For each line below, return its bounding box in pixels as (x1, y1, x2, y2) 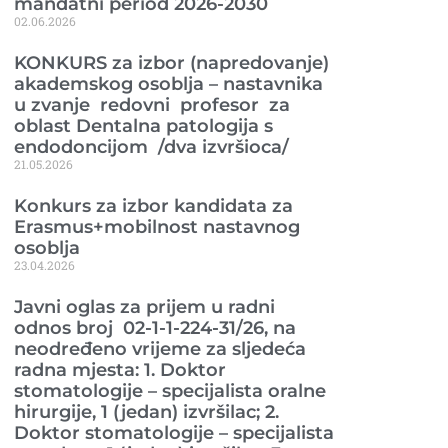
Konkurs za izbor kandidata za (14, 195, 293, 216)
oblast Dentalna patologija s (14, 115, 273, 136)
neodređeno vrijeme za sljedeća (14, 338, 306, 359)
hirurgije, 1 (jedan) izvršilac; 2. (14, 401, 279, 422)
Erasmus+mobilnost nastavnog (14, 216, 300, 237)
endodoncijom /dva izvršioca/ (14, 136, 294, 157)
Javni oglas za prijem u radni (14, 296, 275, 317)
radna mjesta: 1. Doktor (14, 359, 226, 380)
